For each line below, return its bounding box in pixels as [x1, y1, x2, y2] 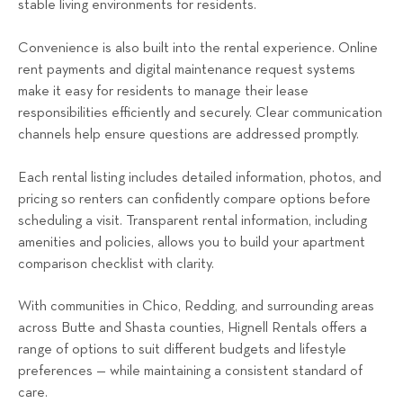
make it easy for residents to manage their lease [18, 84, 309, 99]
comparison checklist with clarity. [18, 256, 214, 272]
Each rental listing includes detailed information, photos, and [18, 170, 381, 185]
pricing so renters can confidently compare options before [18, 192, 371, 207]
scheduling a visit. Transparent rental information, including [18, 213, 367, 228]
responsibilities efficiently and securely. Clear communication [18, 105, 382, 121]
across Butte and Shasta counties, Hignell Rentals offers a [18, 321, 367, 336]
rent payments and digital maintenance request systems [18, 62, 355, 77]
